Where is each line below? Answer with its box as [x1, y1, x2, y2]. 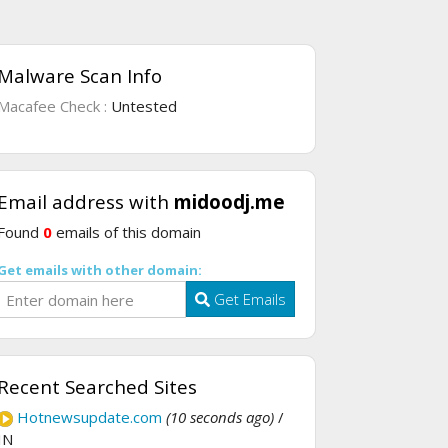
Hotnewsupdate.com [17, 406, 162, 427]
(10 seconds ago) [166, 406, 274, 427]
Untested [111, 96, 177, 117]
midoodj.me [174, 189, 285, 215]
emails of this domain [52, 222, 201, 243]
